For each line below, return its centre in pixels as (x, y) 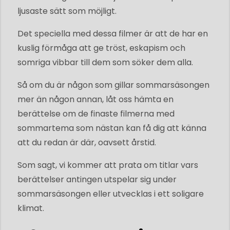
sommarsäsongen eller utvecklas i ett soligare (111, 194)
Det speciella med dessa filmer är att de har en (113, 33)
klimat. (31, 208)
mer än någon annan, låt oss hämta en (95, 99)
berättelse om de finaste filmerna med (96, 113)
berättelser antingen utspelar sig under (97, 179)
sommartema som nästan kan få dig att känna (112, 128)
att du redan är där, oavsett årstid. (87, 142)
